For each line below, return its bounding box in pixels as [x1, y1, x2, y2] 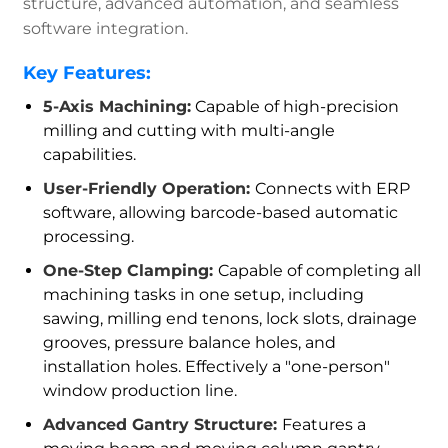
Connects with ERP [255, 179, 411, 199]
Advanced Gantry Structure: [43, 415, 283, 435]
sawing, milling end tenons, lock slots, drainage [43, 309, 418, 329]
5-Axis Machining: [43, 97, 192, 117]
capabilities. [43, 145, 141, 165]
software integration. [23, 19, 189, 39]
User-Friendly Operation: [43, 179, 256, 199]
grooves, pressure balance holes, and [43, 333, 337, 353]
